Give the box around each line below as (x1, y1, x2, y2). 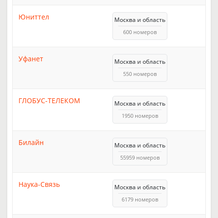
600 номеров (123, 28, 157, 36)
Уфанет (18, 54, 43, 63)
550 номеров (123, 70, 157, 77)
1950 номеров (122, 111, 158, 119)
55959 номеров (120, 153, 160, 161)
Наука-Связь (18, 179, 60, 189)
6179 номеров (122, 195, 158, 203)
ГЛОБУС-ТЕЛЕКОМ (18, 95, 80, 105)
